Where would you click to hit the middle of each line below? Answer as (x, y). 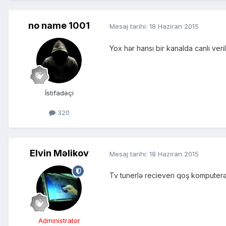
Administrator (59, 221)
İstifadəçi (59, 93)
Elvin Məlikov (59, 153)
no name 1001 (59, 26)
